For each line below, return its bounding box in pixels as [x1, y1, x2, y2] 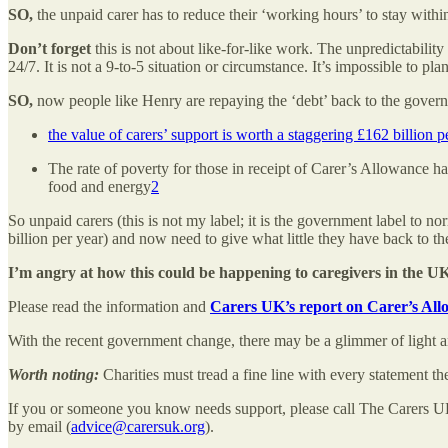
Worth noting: [8, 366, 99, 384]
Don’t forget [8, 40, 91, 58]
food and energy [48, 178, 151, 196]
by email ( [8, 418, 71, 436]
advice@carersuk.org [71, 418, 205, 436]
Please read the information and [8, 298, 210, 316]
